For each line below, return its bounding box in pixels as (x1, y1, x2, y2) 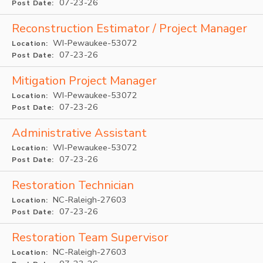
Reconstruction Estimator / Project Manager (12, 21, 247, 36)
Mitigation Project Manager (12, 73, 157, 89)
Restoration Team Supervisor (12, 230, 168, 245)
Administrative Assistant (12, 125, 147, 141)
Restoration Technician (12, 177, 134, 193)
